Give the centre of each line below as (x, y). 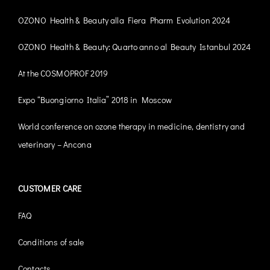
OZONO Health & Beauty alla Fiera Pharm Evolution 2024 (124, 20)
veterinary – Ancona (55, 145)
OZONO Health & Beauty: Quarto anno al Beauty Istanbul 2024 (135, 47)
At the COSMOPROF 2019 (63, 74)
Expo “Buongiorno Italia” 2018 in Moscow (95, 100)
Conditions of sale (51, 242)
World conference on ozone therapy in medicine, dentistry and (132, 127)
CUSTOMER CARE (50, 189)
